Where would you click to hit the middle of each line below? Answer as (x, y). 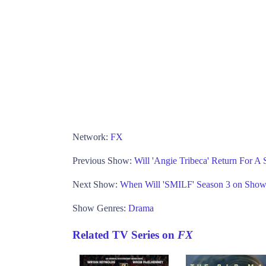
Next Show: (96, 185)
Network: (91, 137)
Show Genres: (100, 208)
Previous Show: (103, 161)
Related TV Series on (125, 235)
